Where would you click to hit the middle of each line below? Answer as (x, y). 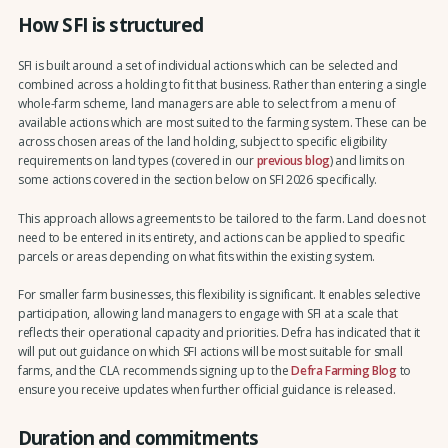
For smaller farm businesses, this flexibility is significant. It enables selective (219, 295)
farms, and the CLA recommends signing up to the (154, 371)
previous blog (293, 161)
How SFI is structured (110, 24)
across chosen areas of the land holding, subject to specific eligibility (202, 142)
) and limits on (367, 161)
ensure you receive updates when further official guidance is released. (206, 390)
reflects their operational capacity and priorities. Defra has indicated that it (219, 333)
